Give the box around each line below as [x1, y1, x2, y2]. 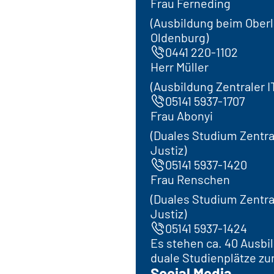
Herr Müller [150, 59, 209, 74]
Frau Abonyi [150, 108, 213, 123]
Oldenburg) [150, 29, 209, 45]
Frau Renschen [150, 171, 230, 187]
